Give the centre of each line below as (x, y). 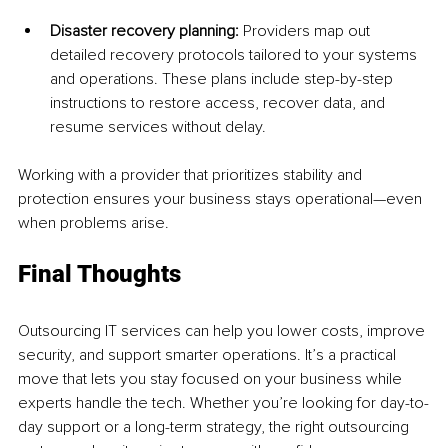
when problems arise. (93, 222)
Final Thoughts (99, 273)
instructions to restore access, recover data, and (219, 102)
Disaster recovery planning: (146, 30)
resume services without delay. (158, 126)
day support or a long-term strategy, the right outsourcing (215, 426)
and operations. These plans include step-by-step (223, 78)
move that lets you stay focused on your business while (212, 378)
